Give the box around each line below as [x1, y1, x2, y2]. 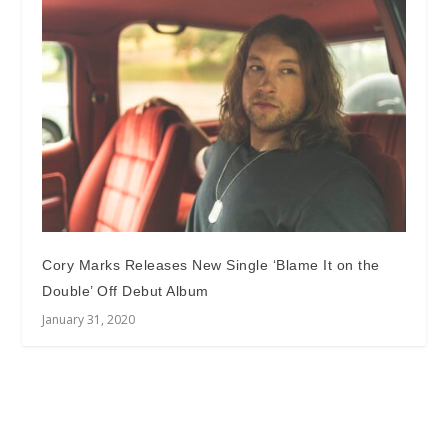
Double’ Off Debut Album [42, 283, 209, 300]
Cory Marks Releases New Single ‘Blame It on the [42, 257, 380, 274]
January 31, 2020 [42, 311, 136, 329]
